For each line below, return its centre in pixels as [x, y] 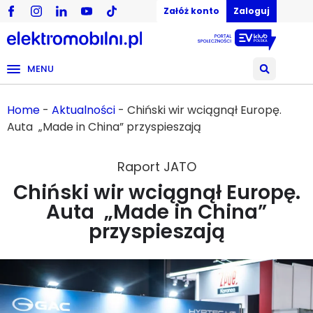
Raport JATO [156, 167]
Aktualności [83, 110]
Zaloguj [252, 11]
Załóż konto [191, 11]
